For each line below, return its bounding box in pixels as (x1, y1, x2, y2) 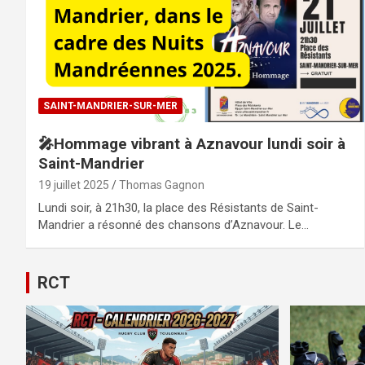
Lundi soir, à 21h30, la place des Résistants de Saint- (38, 200, 319, 215)
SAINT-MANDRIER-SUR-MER (43, 99, 178, 112)
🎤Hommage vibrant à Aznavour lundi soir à (38, 134, 345, 153)
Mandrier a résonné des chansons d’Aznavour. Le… (38, 217, 309, 232)
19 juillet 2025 (38, 178, 109, 191)
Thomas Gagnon (119, 178, 204, 191)
